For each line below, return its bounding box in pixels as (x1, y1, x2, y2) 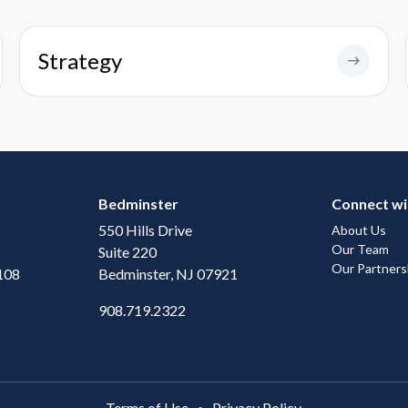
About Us (331, 222, 386, 239)
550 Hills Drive (98, 221, 192, 239)
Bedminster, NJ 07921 (98, 265, 238, 282)
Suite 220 (98, 243, 157, 260)
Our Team (331, 241, 389, 258)
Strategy (37, 46, 122, 74)
